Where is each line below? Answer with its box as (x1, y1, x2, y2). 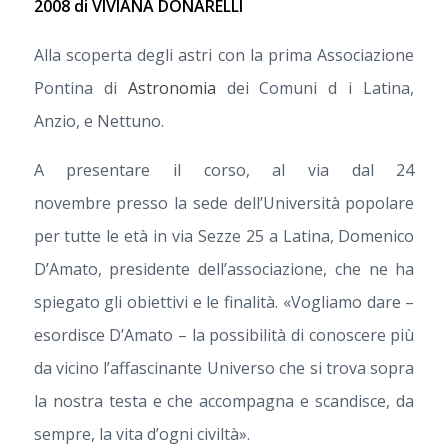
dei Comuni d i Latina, (215, 76, 415, 99)
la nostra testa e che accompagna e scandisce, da (33, 389, 415, 412)
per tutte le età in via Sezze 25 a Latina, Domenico (33, 224, 415, 247)
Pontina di (33, 76, 128, 99)
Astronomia (127, 76, 216, 99)
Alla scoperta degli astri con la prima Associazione (33, 43, 415, 66)
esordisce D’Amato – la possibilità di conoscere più (33, 323, 415, 346)
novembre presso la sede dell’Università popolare (33, 191, 415, 214)
